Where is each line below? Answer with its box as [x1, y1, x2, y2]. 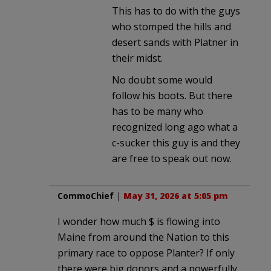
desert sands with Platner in [112, 35, 238, 49]
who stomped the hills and [112, 19, 231, 33]
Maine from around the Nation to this [57, 230, 229, 244]
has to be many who [112, 104, 203, 118]
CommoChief [57, 189, 114, 201]
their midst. [112, 51, 163, 65]
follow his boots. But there [112, 88, 232, 102]
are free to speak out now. [112, 151, 232, 165]
